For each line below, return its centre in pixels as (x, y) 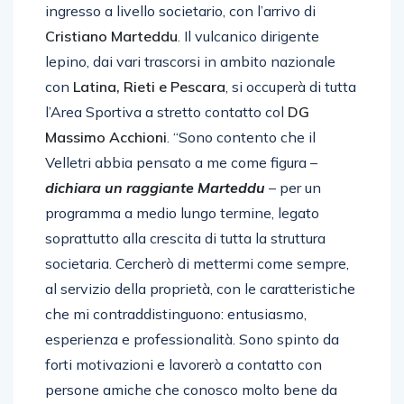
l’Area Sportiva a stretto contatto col (166, 112)
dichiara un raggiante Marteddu (155, 188)
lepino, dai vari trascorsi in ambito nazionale (190, 61)
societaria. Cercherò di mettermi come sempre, (197, 263)
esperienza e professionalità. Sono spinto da (192, 339)
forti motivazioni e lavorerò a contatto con (184, 364)
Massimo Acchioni (106, 137)
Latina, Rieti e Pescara (149, 87)
